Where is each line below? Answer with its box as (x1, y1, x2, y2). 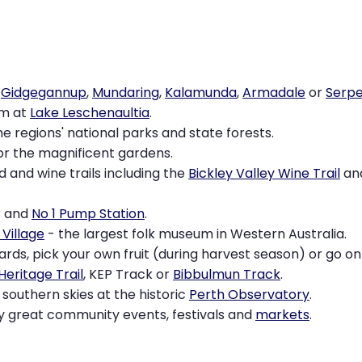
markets (255, 305, 309, 324)
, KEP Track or (83, 264, 173, 284)
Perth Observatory (189, 284, 309, 304)
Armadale (242, 82, 305, 102)
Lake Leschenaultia (30, 103, 149, 122)
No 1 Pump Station (32, 204, 145, 223)
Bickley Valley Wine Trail (188, 163, 340, 183)
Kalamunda (165, 82, 237, 102)
